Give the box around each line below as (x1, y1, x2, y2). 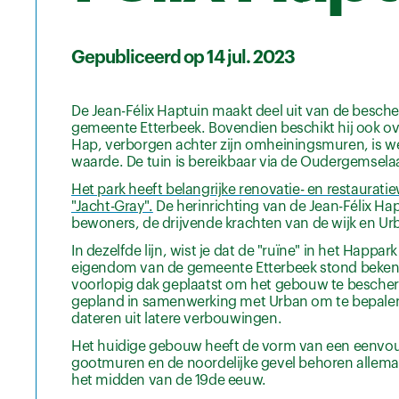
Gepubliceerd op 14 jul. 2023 (71, 48, 295, 67)
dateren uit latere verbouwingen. (71, 311, 282, 326)
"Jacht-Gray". (71, 199, 153, 214)
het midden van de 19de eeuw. (71, 372, 266, 387)
